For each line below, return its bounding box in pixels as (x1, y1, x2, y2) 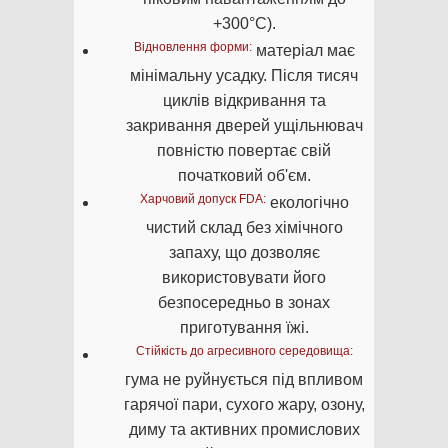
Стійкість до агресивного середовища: (135, 344, 353, 359)
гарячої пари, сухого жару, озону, (123, 396, 365, 414)
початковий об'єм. (177, 167, 311, 185)
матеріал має (251, 42, 355, 60)
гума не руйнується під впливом (125, 371, 363, 389)
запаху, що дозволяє (168, 244, 320, 262)
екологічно (265, 194, 349, 212)
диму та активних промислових (128, 421, 360, 439)
